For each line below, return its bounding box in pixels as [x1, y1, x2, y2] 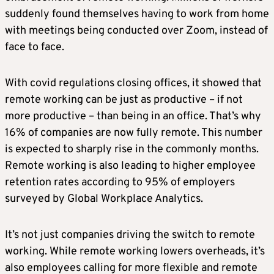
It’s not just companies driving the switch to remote [5, 228, 255, 243]
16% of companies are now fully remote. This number [5, 126, 262, 141]
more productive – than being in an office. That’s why [5, 109, 261, 124]
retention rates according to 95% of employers [5, 176, 235, 190]
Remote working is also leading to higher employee [5, 159, 256, 174]
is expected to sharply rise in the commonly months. [5, 143, 259, 157]
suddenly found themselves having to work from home [5, 7, 269, 22]
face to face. [5, 40, 64, 55]
